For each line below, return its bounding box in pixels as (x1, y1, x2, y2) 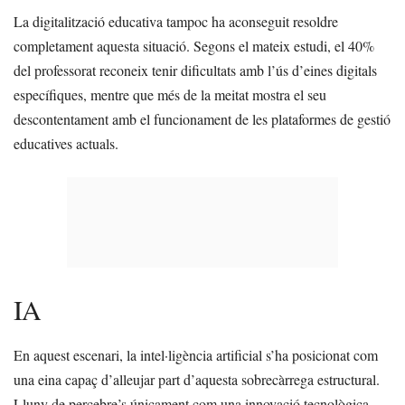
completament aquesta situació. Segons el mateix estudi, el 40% (14, 36, 374, 56)
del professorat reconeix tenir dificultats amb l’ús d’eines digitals (14, 61, 377, 80)
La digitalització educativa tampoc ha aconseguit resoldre (14, 12, 338, 32)
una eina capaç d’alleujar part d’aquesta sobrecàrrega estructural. (14, 370, 380, 390)
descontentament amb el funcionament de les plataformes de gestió (14, 109, 391, 129)
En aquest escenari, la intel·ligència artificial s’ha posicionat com (14, 345, 378, 365)
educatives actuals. (14, 134, 118, 154)
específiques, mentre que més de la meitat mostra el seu (14, 85, 326, 105)
